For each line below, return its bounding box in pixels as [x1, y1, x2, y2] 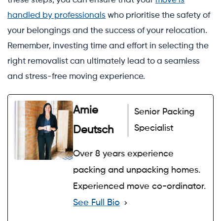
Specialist [134, 123, 174, 133]
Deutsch [73, 124, 113, 136]
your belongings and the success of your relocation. [7, 26, 207, 35]
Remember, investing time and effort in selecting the [7, 41, 209, 50]
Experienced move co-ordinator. [73, 182, 206, 191]
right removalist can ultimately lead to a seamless [7, 57, 200, 66]
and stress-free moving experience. [7, 72, 145, 81]
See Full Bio [73, 198, 120, 207]
